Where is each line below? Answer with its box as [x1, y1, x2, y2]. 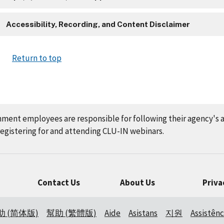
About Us [119, 177, 155, 188]
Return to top [12, 52, 61, 64]
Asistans [128, 207, 157, 219]
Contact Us [37, 177, 80, 188]
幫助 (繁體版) [46, 207, 96, 219]
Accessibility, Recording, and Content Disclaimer [6, 20, 190, 29]
